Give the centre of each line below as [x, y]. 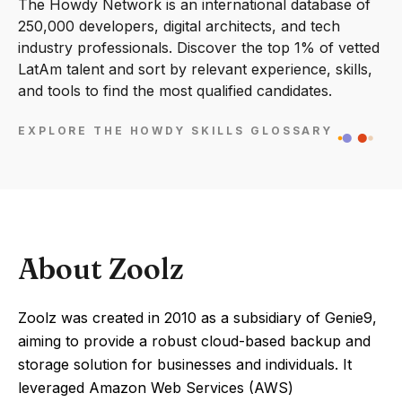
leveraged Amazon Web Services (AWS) [156, 388]
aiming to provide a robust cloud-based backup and [194, 341]
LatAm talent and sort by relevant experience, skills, [195, 69]
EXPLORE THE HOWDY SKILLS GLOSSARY [176, 131]
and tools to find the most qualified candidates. [175, 91]
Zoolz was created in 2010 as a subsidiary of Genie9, [197, 318]
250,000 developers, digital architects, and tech [179, 26]
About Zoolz [101, 269]
